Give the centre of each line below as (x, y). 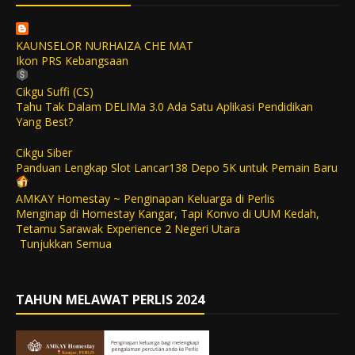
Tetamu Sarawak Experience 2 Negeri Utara (128, 229)
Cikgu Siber (44, 153)
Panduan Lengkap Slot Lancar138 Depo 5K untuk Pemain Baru (177, 168)
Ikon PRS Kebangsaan (72, 61)
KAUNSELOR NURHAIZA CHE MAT (105, 46)
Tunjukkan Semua (66, 244)
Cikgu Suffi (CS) (55, 92)
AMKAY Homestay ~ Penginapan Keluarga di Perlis (145, 199)
